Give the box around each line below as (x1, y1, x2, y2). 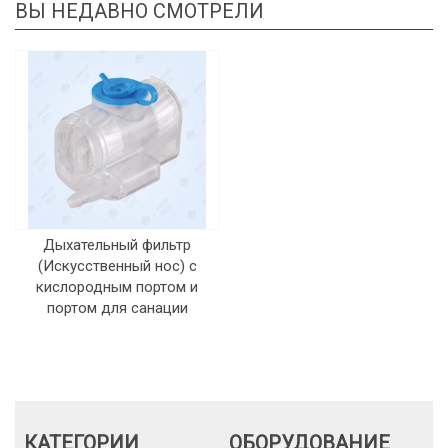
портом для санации (46, 299, 188, 317)
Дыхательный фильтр (43, 236, 191, 254)
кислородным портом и (36, 278, 198, 296)
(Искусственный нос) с (37, 257, 197, 275)
